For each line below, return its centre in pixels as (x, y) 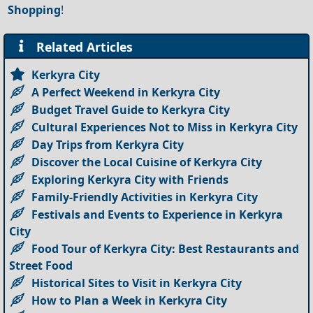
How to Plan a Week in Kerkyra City (130, 300)
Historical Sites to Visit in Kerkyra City (137, 283)
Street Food (41, 265)
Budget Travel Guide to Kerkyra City (131, 109)
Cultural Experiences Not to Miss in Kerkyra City (165, 127)
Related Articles (81, 46)
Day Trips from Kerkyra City (108, 144)
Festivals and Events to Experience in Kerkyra (158, 214)
